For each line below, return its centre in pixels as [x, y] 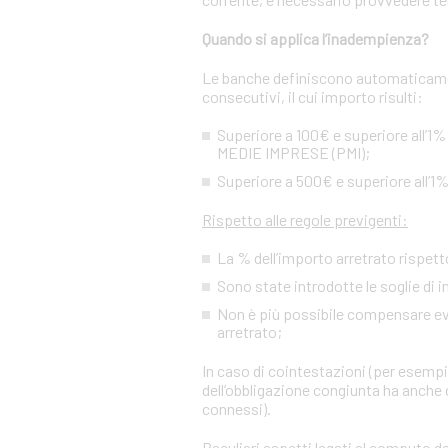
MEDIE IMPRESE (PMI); [293, 152]
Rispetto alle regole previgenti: [305, 219]
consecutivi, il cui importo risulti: [312, 96]
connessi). [236, 408]
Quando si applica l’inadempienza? [315, 38]
